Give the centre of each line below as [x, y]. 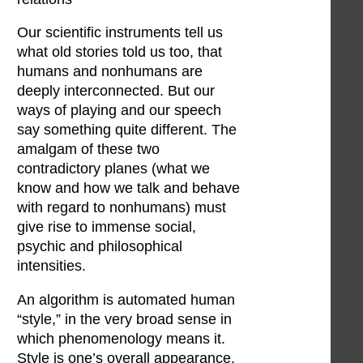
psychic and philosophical [100, 247]
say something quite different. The [127, 130]
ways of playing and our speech [119, 111]
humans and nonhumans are [110, 72]
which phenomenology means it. [121, 338]
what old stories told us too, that [120, 52]
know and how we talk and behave [128, 188]
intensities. [51, 266]
